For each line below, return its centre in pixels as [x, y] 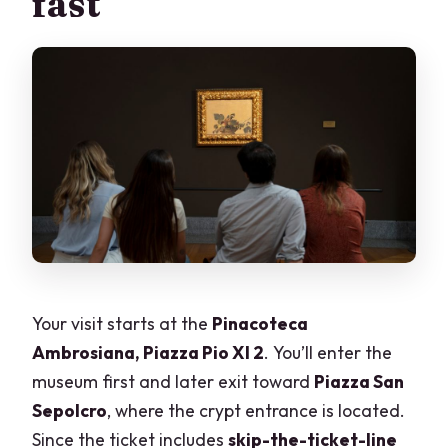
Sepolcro [70, 411]
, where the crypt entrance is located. [256, 411]
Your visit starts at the [122, 324]
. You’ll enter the [328, 353]
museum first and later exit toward [173, 382]
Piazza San [359, 382]
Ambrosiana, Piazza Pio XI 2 [148, 353]
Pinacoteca [260, 324]
